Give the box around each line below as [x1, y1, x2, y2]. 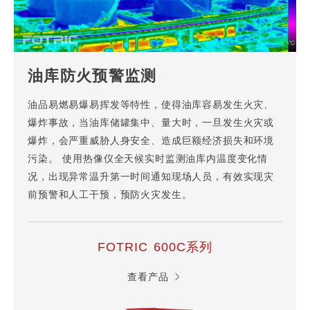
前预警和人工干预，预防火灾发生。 [28, 190, 192, 201]
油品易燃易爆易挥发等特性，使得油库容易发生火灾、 [28, 100, 275, 111]
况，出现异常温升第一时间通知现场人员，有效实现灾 [28, 172, 275, 183]
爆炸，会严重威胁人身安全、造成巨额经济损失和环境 [28, 136, 275, 147]
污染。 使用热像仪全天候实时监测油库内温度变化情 [28, 154, 268, 165]
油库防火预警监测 [28, 69, 157, 86]
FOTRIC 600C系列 [97, 241, 213, 255]
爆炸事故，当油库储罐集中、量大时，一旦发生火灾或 [28, 118, 275, 129]
